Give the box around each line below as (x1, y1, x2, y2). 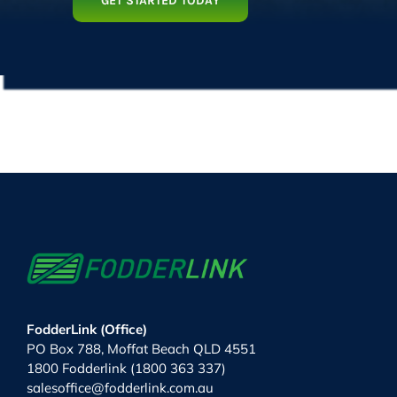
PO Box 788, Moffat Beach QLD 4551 (26, 339, 256, 357)
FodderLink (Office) (26, 320, 147, 338)
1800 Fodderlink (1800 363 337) (26, 359, 226, 377)
